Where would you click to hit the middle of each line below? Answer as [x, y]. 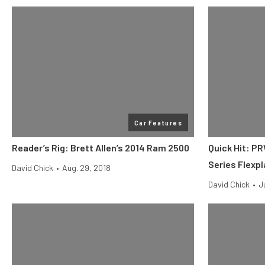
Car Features [158, 122]
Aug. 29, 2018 [86, 168]
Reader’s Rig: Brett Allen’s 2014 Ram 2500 [101, 148]
